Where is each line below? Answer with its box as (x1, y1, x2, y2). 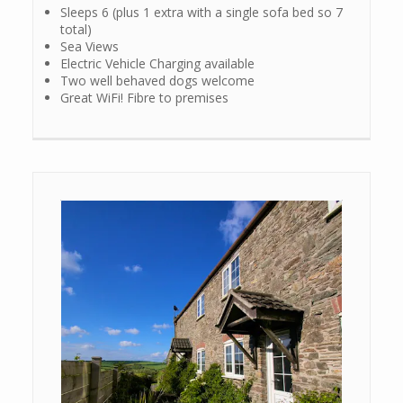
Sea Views (60, 38, 119, 56)
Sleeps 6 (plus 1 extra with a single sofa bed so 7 (60, 4, 343, 22)
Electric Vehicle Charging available (60, 55, 255, 73)
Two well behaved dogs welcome (60, 72, 255, 90)
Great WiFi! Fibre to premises (60, 89, 228, 107)
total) (60, 21, 92, 39)
